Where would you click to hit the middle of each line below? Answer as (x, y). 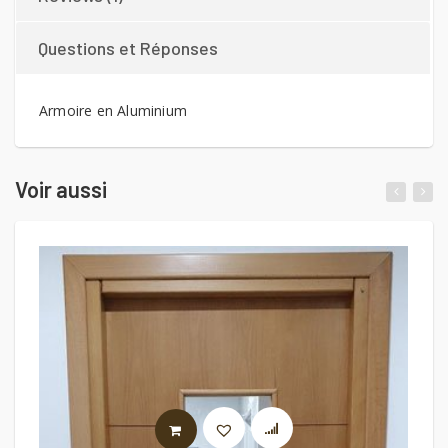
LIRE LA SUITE (245, 429)
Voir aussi (61, 189)
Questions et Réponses (128, 48)
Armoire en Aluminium (113, 111)
